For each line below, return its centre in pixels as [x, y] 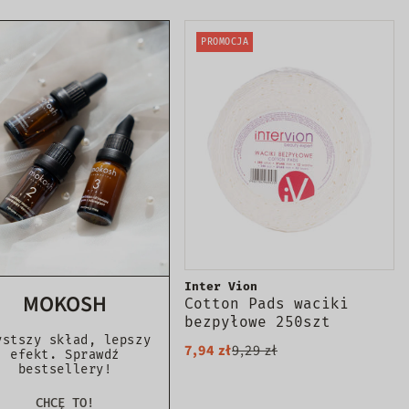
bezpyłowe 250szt [257, 321]
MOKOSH [65, 304]
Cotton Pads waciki [267, 303]
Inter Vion [221, 286]
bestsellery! [65, 369]
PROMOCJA [225, 42]
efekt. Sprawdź [65, 355]
